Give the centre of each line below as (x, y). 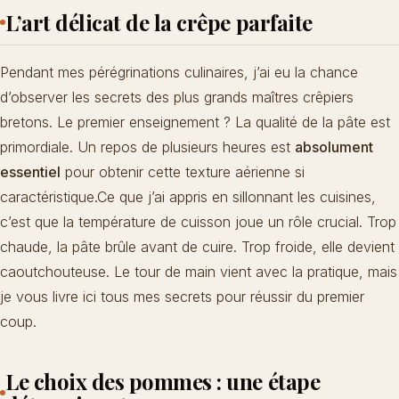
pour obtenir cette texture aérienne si (183, 172)
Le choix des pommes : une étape (163, 382)
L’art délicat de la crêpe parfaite (159, 23)
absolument (334, 147)
